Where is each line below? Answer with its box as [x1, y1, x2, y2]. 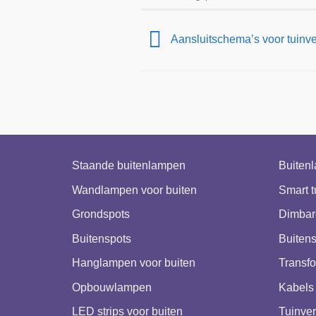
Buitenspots [72, 232, 131, 245]
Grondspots [72, 208, 130, 221]
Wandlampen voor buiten [72, 183, 197, 196]
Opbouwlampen [72, 281, 152, 293]
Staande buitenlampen [72, 159, 186, 171]
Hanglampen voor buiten [72, 257, 195, 269]
